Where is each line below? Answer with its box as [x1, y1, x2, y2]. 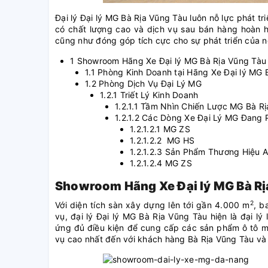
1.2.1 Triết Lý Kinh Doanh [100, 90, 199, 100]
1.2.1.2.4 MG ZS [130, 158, 192, 169]
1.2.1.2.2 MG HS [130, 135, 194, 146]
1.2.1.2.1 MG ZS [130, 124, 190, 135]
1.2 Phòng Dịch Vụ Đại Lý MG [85, 78, 202, 89]
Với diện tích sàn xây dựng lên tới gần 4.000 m [55, 200, 250, 211]
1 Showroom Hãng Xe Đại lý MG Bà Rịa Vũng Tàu [70, 56, 266, 66]
